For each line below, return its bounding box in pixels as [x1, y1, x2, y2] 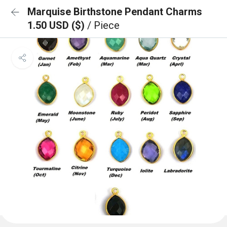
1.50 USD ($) [27, 19, 87, 31]
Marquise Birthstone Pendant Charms [27, 6, 202, 18]
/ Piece [87, 19, 120, 31]
